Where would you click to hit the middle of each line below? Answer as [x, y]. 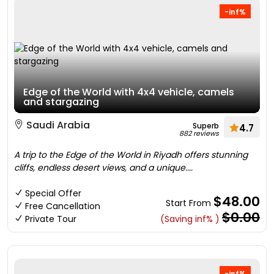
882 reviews [199, 133]
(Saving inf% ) [190, 219]
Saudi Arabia [57, 125]
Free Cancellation [63, 206]
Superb [206, 126]
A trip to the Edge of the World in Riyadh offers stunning [131, 155]
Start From [190, 203]
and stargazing [61, 102]
